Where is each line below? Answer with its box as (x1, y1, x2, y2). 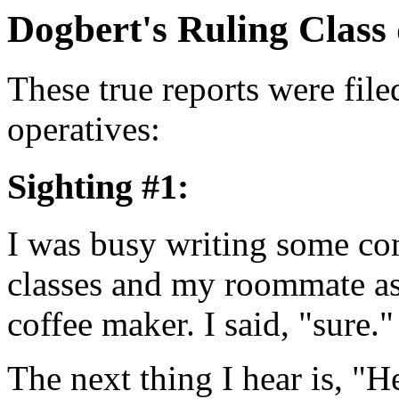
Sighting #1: (7, 166, 189, 207)
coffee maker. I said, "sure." (7, 305, 394, 344)
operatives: (7, 109, 160, 148)
